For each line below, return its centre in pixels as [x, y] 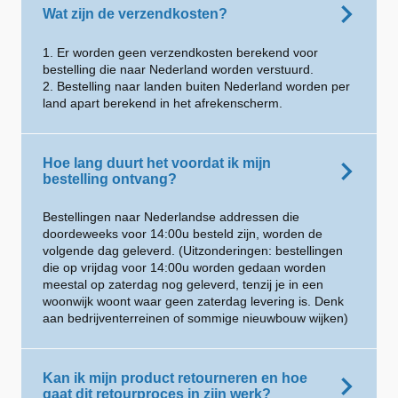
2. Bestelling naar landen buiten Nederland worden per [196, 86]
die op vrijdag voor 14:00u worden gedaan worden [184, 267]
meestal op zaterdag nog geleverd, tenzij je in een [183, 284]
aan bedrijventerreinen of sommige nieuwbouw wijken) [195, 318]
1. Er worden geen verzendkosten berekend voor [180, 52]
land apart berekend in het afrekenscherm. [163, 103]
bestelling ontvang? [110, 179]
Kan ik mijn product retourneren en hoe [175, 378]
